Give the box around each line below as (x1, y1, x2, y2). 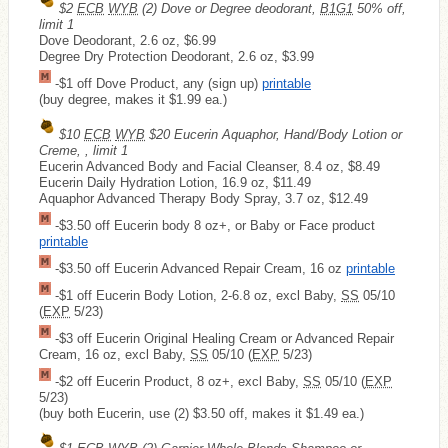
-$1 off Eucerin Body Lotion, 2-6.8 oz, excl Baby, (51, 287, 341, 303)
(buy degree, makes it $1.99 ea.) (39, 91, 227, 107)
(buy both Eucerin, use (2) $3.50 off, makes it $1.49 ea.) (39, 405, 364, 421)
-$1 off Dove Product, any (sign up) (51, 75, 262, 91)
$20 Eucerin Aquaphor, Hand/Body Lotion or (145, 126, 402, 142)
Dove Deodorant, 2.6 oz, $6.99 (39, 32, 216, 48)
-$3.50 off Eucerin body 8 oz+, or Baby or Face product (51, 217, 375, 233)
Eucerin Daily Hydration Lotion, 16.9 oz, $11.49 (39, 174, 311, 190)
